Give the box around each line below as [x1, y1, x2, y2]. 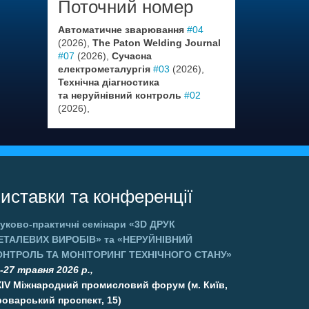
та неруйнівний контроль [57, 90, 181, 101]
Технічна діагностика [57, 77, 159, 88]
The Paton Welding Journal [92, 37, 221, 48]
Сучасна [111, 50, 152, 61]
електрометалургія [57, 63, 150, 74]
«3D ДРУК [129, 219, 176, 230]
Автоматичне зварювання [57, 24, 184, 35]
